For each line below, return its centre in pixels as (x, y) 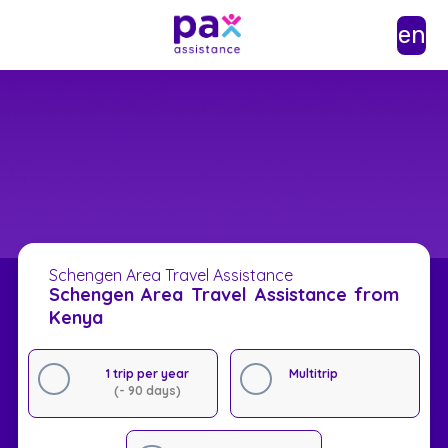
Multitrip (313, 373)
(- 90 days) (147, 390)
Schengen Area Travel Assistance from (224, 294)
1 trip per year (147, 373)
